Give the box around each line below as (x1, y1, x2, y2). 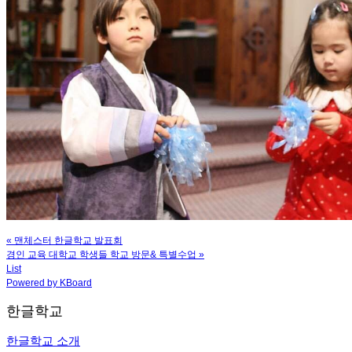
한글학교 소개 (6, 333, 80, 347)
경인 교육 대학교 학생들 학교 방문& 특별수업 (6, 248, 196, 260)
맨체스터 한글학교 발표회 (14, 234, 123, 246)
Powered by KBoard (6, 277, 92, 288)
